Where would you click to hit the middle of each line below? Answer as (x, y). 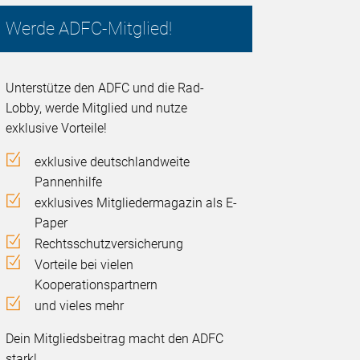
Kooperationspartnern (96, 285)
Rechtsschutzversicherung (109, 244)
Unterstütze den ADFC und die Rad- (105, 88)
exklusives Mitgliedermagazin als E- (136, 203)
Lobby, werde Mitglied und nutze (97, 108)
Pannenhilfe (69, 182)
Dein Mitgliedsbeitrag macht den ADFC (115, 339)
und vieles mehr (80, 306)
